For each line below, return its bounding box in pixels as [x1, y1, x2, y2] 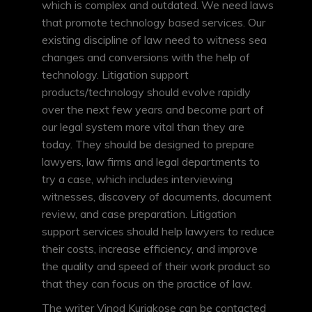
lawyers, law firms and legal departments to [42, 155, 260, 169]
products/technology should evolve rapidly [42, 85, 251, 100]
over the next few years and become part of [42, 102, 264, 117]
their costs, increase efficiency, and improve [42, 242, 258, 256]
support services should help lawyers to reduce [42, 224, 274, 239]
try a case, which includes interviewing [42, 172, 233, 187]
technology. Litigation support [42, 68, 189, 82]
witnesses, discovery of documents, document [42, 189, 272, 204]
